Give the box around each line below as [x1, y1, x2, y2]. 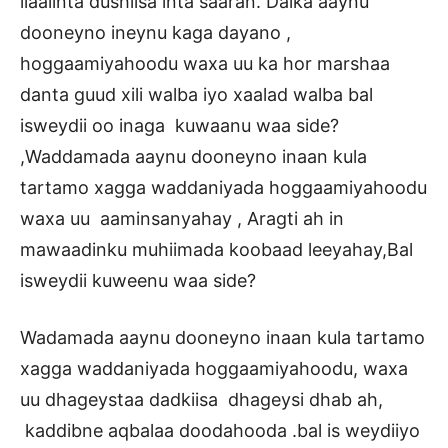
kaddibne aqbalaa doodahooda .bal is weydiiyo [20, 419, 420, 441]
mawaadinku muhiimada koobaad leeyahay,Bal [20, 238, 413, 260]
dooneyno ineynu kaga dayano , [20, 21, 291, 43]
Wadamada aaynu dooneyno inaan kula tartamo [20, 326, 425, 348]
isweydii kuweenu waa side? [20, 269, 256, 291]
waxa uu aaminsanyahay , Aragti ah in [20, 207, 344, 229]
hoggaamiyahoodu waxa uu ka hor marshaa [20, 52, 390, 74]
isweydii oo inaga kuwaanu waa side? [20, 114, 339, 136]
